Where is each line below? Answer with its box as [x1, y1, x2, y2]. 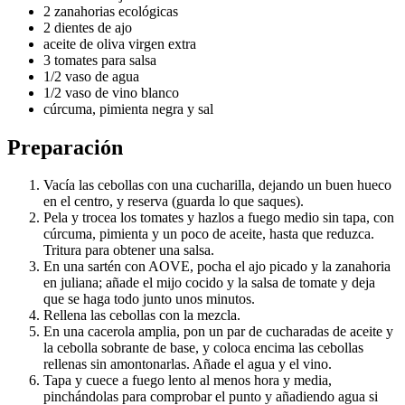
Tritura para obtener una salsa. [43, 242, 214, 259]
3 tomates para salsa [43, 52, 156, 68]
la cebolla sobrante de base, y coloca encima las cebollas [43, 340, 363, 356]
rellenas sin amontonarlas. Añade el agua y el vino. [43, 356, 332, 372]
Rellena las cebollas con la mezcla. [43, 307, 240, 324]
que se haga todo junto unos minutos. [43, 291, 255, 307]
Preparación [7, 135, 123, 159]
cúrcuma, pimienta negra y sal [43, 100, 213, 117]
